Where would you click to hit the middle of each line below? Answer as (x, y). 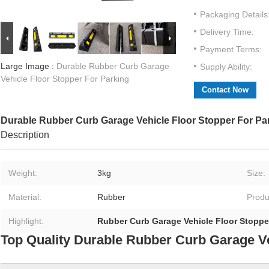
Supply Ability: (226, 67)
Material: (25, 197)
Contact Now (225, 90)
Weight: (23, 173)
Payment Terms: (231, 50)
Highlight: (26, 221)
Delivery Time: (227, 32)
